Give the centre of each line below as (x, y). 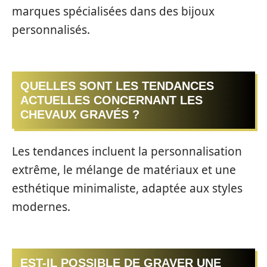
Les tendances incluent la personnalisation (127, 151)
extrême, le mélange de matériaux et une (124, 170)
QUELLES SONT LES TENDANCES (117, 86)
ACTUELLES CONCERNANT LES (111, 100)
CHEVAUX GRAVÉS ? (80, 115)
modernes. (41, 207)
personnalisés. (51, 30)
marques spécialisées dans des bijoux (113, 11)
